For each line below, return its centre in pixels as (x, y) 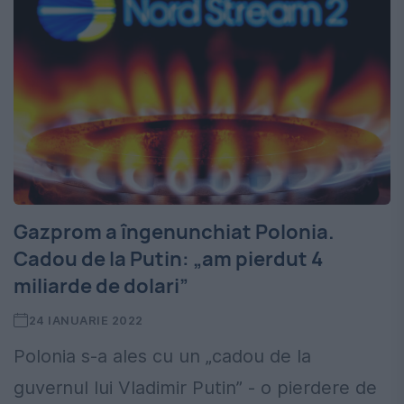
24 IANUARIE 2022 (86, 321)
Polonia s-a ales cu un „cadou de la (162, 357)
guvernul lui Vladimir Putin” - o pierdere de (195, 388)
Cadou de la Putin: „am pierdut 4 (168, 259)
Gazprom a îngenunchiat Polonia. (174, 232)
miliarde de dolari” (101, 286)
